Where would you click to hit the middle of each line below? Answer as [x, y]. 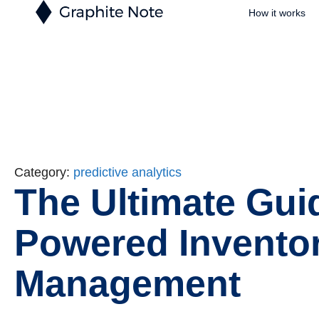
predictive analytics [127, 172]
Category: [44, 172]
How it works [277, 13]
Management [127, 283]
